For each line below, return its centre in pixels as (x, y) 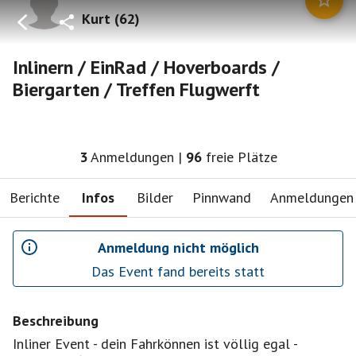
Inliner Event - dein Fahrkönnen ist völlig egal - (155, 344)
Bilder (155, 197)
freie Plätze (241, 157)
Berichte (35, 197)
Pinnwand (222, 197)
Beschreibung (56, 321)
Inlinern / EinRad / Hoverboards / (146, 67)
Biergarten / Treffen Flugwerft (136, 89)
